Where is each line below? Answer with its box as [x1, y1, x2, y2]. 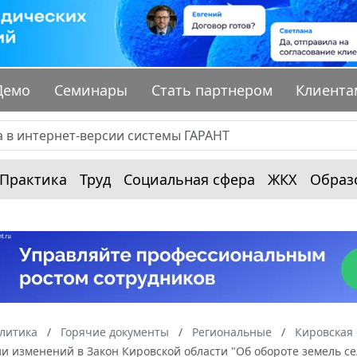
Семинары [54, 80, 128, 100]
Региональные [192, 324, 272, 340]
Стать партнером [151, 80, 273, 100]
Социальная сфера [124, 170, 255, 190]
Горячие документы [61, 324, 169, 340]
